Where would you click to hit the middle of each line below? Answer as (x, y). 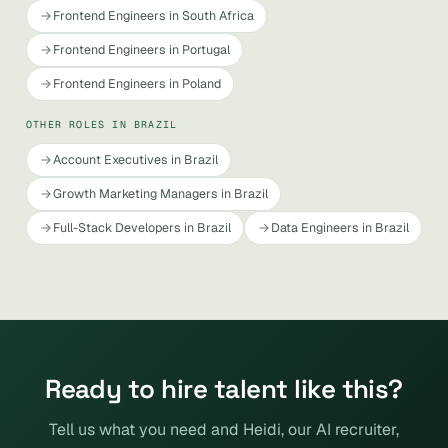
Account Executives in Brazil (135, 159)
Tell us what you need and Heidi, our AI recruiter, (224, 429)
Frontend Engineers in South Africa (153, 15)
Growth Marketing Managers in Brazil (160, 193)
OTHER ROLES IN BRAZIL (102, 124)
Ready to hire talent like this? (224, 389)
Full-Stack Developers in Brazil (142, 227)
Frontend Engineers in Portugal (141, 49)
